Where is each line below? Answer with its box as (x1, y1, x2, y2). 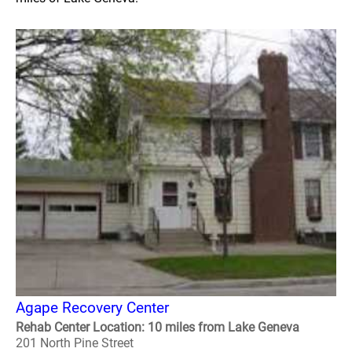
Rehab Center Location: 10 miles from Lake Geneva (16, 320, 299, 335)
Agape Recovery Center (16, 299, 169, 317)
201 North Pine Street (16, 335, 134, 350)
